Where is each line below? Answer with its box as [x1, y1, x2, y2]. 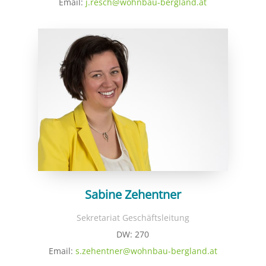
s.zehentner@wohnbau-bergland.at [75, 245, 217, 256]
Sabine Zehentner [84, 186, 181, 202]
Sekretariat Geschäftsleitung [76, 211, 189, 223]
